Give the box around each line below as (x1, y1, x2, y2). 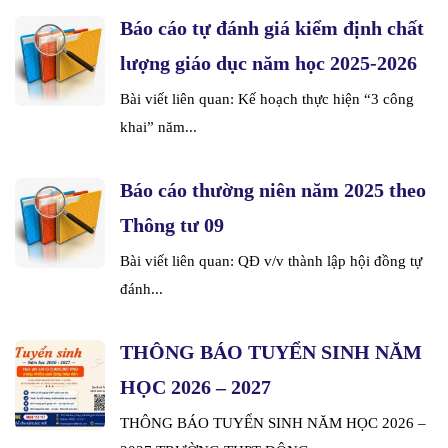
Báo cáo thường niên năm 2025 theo (120, 179, 426, 202)
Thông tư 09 (120, 214, 224, 237)
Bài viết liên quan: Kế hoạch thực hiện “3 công (120, 91, 414, 108)
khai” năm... (120, 119, 197, 136)
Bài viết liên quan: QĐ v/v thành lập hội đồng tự (120, 253, 422, 270)
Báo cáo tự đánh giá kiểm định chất (120, 17, 424, 40)
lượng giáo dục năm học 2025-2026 (120, 52, 417, 75)
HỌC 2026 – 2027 (120, 376, 271, 399)
